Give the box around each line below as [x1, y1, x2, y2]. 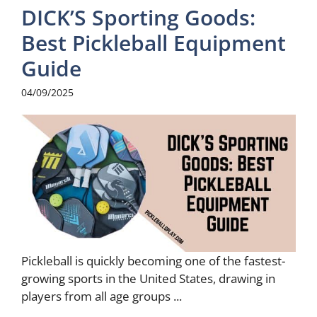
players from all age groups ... [21, 287, 182, 304]
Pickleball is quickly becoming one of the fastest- [21, 252, 285, 269]
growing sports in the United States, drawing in [21, 270, 275, 287]
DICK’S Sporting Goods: [21, 2, 255, 32]
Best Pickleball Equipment [21, 28, 286, 57]
